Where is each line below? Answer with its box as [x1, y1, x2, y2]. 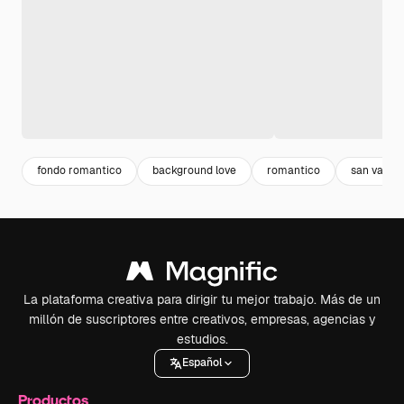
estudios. [176, 330, 228, 347]
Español [182, 355, 222, 371]
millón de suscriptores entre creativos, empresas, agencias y [28, 310, 376, 327]
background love [152, 163, 236, 179]
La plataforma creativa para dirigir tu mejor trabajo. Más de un [23, 290, 381, 308]
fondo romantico [37, 163, 122, 179]
